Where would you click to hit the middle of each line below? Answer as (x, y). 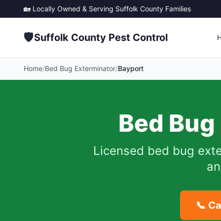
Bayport (131, 68)
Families (177, 9)
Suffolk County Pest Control (101, 37)
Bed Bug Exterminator (80, 68)
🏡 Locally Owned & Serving (70, 9)
